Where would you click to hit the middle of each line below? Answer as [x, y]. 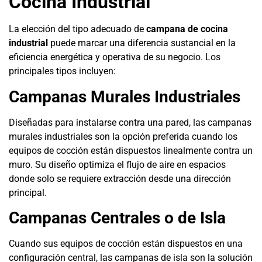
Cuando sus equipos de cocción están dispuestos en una [126, 243]
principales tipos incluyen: [62, 71]
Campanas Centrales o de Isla [117, 218]
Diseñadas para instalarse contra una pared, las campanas [130, 122]
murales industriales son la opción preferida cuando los [123, 136]
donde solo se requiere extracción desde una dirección [120, 178]
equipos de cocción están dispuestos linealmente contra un [131, 150]
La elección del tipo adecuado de [77, 29]
